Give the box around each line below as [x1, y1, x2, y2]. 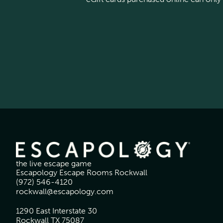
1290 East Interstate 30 [16, 206, 97, 216]
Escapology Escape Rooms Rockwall [16, 168, 147, 177]
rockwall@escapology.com [16, 187, 113, 196]
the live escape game [16, 159, 92, 168]
